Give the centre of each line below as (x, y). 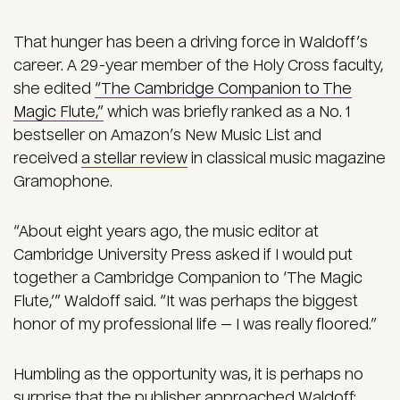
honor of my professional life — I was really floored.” (195, 325)
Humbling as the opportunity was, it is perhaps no (188, 375)
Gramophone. (63, 182)
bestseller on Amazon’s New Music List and (167, 136)
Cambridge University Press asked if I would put (183, 255)
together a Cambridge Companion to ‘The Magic (188, 279)
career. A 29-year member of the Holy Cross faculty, (198, 66)
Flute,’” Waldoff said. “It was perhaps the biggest (186, 302)
